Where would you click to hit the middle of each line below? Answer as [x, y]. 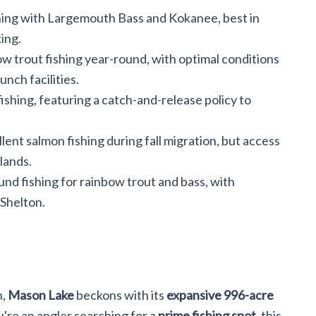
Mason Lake [41, 295]
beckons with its [120, 295]
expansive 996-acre [220, 295]
